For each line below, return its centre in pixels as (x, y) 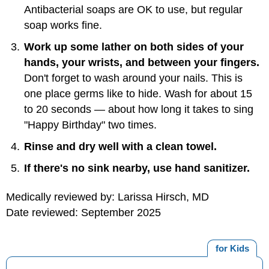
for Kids (232, 249)
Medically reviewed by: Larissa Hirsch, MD (107, 197)
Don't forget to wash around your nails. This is (133, 78)
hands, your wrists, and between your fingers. (142, 62)
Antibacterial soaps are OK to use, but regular (133, 9)
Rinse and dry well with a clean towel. (120, 146)
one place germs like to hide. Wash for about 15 (138, 93)
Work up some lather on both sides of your (134, 47)
